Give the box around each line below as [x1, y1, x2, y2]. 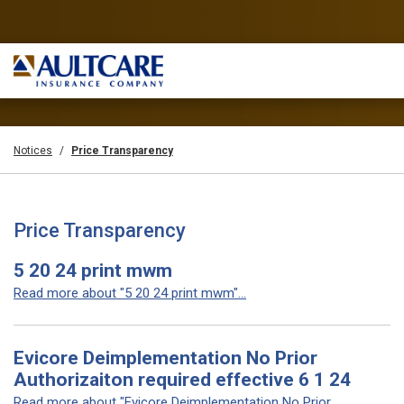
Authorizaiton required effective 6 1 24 [14, 369, 351, 390]
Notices [14, 144, 52, 157]
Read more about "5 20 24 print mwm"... [14, 285, 246, 301]
